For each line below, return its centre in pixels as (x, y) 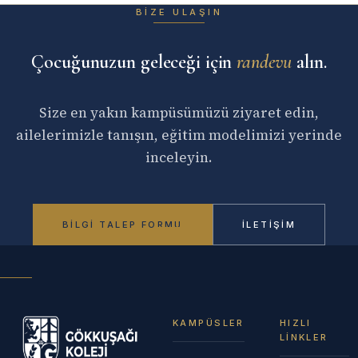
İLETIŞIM (269, 224)
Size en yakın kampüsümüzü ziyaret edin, (179, 112)
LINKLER (304, 337)
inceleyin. (179, 157)
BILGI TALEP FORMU (122, 224)
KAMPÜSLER (209, 322)
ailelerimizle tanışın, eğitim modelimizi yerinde (179, 135)
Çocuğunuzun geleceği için (134, 62)
